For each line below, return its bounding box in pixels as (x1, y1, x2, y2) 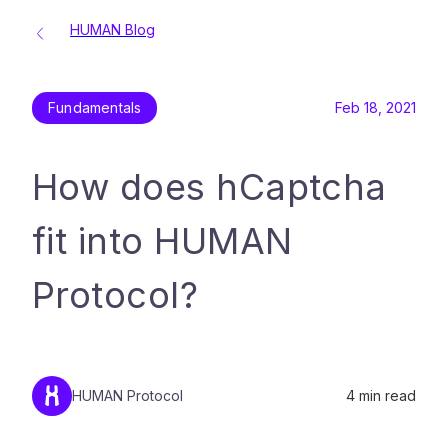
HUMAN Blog (70, 21, 155, 38)
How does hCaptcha (32, 165, 387, 209)
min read (355, 387, 416, 404)
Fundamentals (48, 99, 142, 116)
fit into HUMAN (32, 219, 293, 263)
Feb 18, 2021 (335, 99, 416, 116)
